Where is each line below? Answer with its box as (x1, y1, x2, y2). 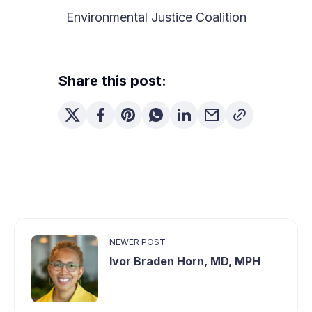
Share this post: (58, 72, 166, 89)
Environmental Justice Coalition (65, 10, 247, 24)
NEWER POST (109, 237, 166, 247)
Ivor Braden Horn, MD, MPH (109, 254, 260, 268)
